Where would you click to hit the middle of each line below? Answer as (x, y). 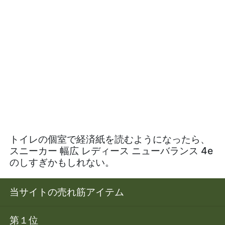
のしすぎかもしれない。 (62, 162)
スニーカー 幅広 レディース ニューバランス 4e (111, 150)
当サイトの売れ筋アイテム (67, 192)
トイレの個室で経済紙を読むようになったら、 (110, 139)
